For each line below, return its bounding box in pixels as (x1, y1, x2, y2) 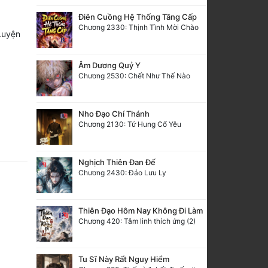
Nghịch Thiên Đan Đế (78, 157, 156, 167)
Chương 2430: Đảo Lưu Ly (78, 167, 166, 177)
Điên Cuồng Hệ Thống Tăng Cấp (78, 11, 197, 22)
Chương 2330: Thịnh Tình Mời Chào (78, 22, 199, 32)
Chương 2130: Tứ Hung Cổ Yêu (78, 119, 181, 129)
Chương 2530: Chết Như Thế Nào (78, 71, 190, 80)
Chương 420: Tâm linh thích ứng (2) (78, 216, 196, 226)
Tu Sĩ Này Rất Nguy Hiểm (78, 254, 169, 264)
